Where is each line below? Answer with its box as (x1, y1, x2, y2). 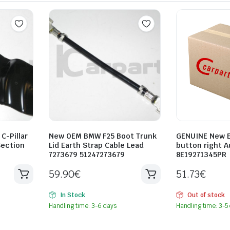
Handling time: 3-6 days (49, 201, 117, 210)
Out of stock (187, 190, 225, 199)
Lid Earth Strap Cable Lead (49, 140, 144, 150)
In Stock (60, 190, 85, 199)
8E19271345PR (176, 149, 226, 159)
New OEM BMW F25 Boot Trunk (49, 131, 157, 141)
